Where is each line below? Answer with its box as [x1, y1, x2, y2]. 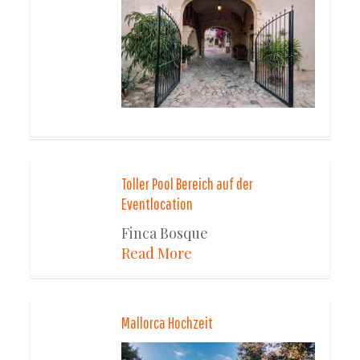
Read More [121, 243, 193, 264]
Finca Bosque [121, 223, 209, 243]
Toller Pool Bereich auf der [121, 174, 254, 194]
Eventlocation [121, 194, 194, 214]
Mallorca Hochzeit [121, 313, 214, 333]
